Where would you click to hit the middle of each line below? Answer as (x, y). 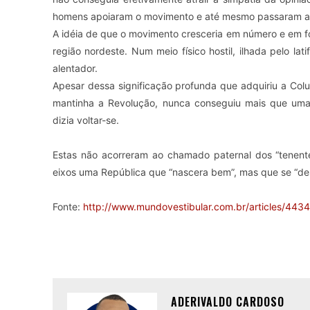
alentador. (75, 68)
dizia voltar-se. (86, 120)
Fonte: (68, 207)
